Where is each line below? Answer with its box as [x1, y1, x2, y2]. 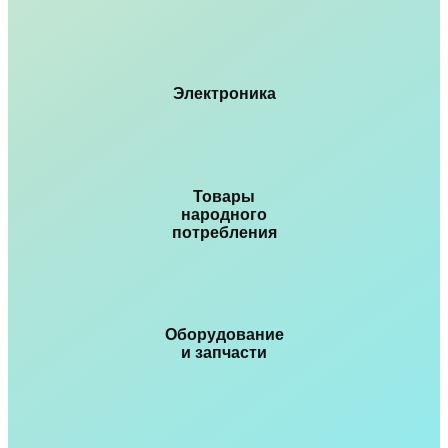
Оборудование [164, 326, 284, 344]
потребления [171, 223, 277, 241]
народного [181, 205, 267, 223]
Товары [193, 187, 255, 205]
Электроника [172, 85, 276, 103]
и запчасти [181, 344, 267, 362]
